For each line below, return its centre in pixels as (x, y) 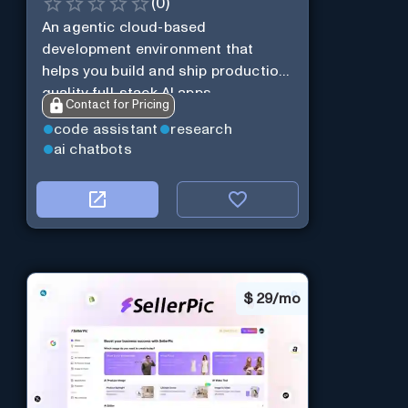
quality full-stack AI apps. (127, 92)
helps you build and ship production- (167, 71)
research (201, 129)
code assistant (106, 129)
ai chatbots (92, 149)
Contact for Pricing (117, 106)
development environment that (148, 49)
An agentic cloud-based (124, 27)
